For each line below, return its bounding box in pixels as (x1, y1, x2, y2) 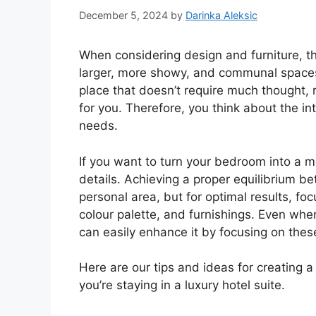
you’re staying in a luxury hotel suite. (79, 278, 285, 293)
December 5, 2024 (79, 9, 168, 22)
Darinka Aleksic (186, 9, 257, 22)
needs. (79, 119, 118, 133)
